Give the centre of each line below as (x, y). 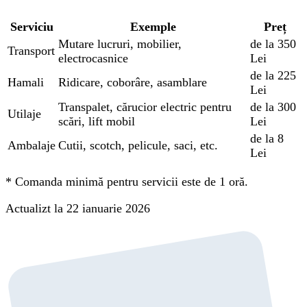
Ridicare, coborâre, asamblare (133, 82)
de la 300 (273, 107)
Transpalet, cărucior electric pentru (145, 107)
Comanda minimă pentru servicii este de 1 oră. (132, 181)
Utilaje (24, 113)
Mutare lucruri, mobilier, (120, 44)
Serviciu (32, 26)
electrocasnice (93, 58)
